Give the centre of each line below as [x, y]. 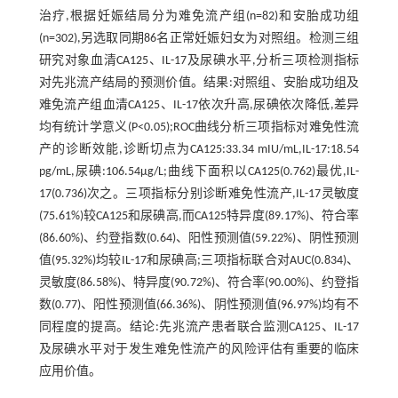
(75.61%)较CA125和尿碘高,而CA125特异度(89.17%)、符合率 [199, 216]
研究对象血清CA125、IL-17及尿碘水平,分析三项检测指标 [199, 60]
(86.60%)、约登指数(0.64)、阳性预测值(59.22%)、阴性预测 [199, 238]
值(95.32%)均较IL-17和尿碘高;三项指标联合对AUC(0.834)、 [199, 260]
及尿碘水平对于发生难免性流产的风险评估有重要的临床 [199, 349]
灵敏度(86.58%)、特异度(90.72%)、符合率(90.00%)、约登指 [199, 283]
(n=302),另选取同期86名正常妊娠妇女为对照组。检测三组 [199, 38]
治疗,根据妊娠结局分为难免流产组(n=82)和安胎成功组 [199, 16]
